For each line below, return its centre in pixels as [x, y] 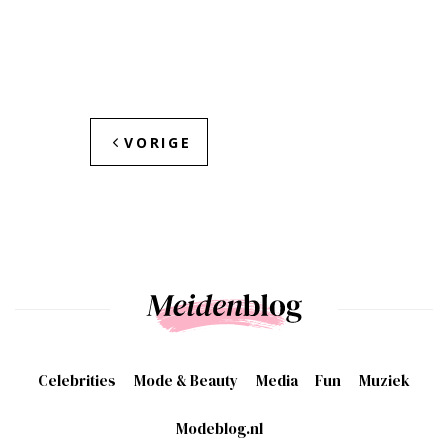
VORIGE [157, 143]
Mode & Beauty [185, 381]
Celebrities [76, 381]
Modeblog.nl [219, 429]
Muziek [385, 381]
